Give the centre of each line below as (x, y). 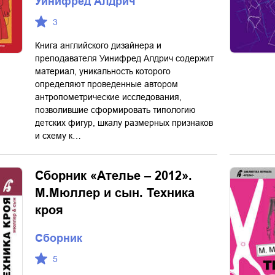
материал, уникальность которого (103, 71)
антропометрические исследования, (108, 97)
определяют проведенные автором (107, 84)
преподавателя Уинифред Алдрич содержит (124, 58)
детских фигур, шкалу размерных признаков (124, 123)
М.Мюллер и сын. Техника (115, 193)
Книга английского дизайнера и (98, 45)
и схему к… (58, 136)
